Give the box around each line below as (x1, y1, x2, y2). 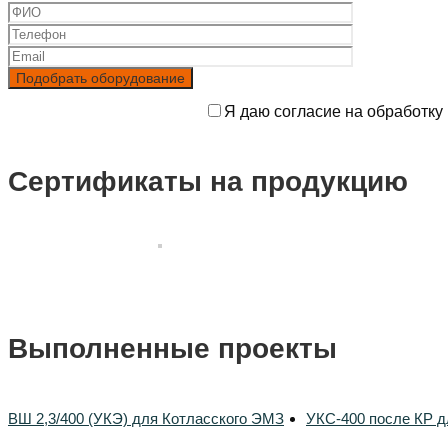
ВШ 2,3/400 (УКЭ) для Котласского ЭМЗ (8, 409, 284, 427)
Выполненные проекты (8, 333, 337, 365)
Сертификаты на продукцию (8, 165, 408, 197)
